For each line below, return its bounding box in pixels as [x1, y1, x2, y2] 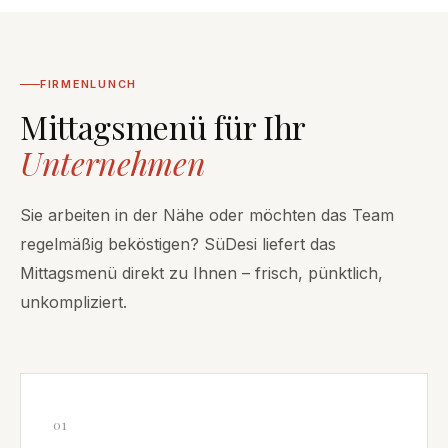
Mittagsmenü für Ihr [20, 105, 305, 149]
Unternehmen [20, 141, 206, 185]
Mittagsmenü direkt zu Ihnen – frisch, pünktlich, [20, 263, 383, 284]
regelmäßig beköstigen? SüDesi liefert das [20, 234, 336, 255]
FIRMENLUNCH [40, 77, 138, 92]
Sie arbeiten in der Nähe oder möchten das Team [20, 205, 394, 226]
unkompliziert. [20, 292, 127, 313]
